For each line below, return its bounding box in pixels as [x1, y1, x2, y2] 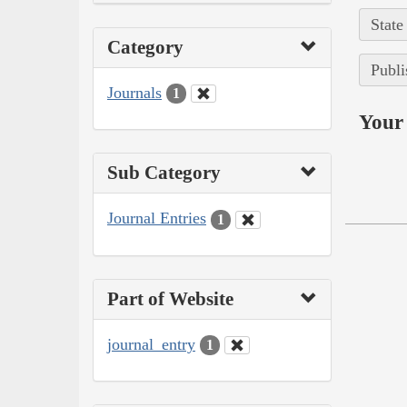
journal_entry [107, 334, 195, 353]
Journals [107, 83, 162, 102]
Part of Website [107, 287, 233, 310]
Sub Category [107, 162, 221, 184]
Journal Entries [107, 209, 206, 228]
